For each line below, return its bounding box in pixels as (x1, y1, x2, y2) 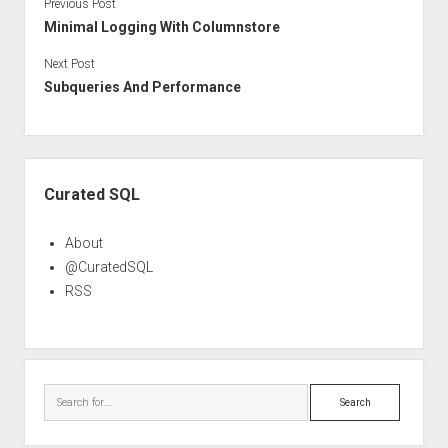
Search (309, 386, 355, 403)
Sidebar (23, 159, 82, 179)
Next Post (43, 56, 95, 71)
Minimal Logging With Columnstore (43, 18, 280, 35)
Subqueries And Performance (43, 78, 241, 95)
